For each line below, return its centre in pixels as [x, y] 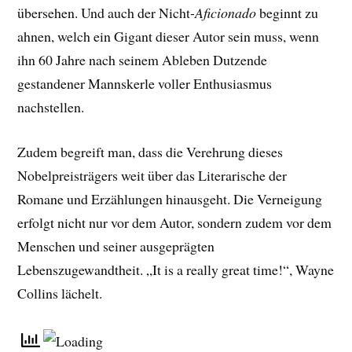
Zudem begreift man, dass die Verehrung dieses [150, 151]
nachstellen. [51, 106]
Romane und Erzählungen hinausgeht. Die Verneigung [170, 198]
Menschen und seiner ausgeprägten [116, 246]
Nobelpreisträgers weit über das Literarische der [152, 175]
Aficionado [226, 12]
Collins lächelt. [60, 293]
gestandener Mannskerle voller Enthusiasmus [145, 83]
